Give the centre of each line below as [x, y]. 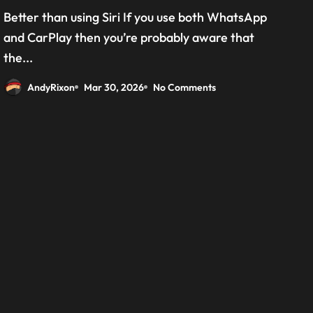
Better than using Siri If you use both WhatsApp [8, 17]
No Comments [185, 87]
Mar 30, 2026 [114, 87]
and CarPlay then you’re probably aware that [129, 37]
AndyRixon [51, 87]
